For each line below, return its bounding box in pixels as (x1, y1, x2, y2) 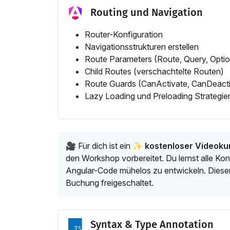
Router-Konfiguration (85, 29, 163, 40)
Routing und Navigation (90, 6, 203, 19)
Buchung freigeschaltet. (66, 178, 154, 188)
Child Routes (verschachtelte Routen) (85, 66, 224, 77)
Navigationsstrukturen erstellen (85, 42, 199, 52)
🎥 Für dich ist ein (66, 141, 132, 151)
